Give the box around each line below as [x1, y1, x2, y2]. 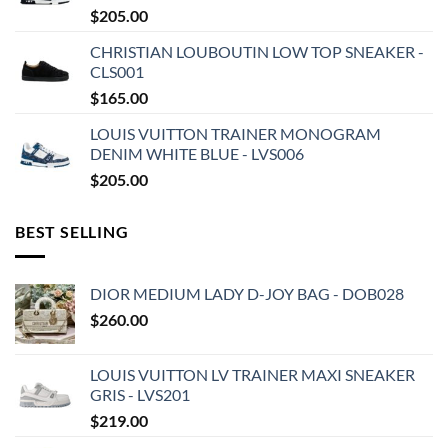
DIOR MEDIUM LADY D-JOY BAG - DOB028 [90, 283, 404, 303]
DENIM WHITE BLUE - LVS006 [90, 144, 304, 164]
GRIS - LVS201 [90, 384, 190, 404]
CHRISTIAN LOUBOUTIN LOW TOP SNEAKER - [90, 42, 424, 62]
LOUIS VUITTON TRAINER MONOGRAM [90, 124, 381, 144]
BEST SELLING [15, 222, 129, 242]
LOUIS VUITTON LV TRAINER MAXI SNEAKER [90, 364, 415, 384]
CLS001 [90, 62, 144, 82]
